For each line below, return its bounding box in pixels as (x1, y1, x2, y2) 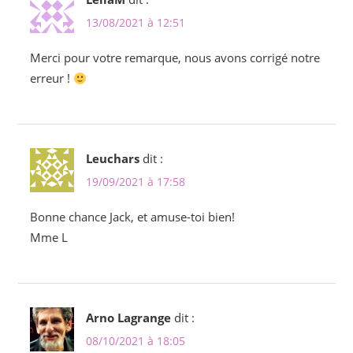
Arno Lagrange (85, 310, 171, 326)
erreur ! (29, 70, 73, 87)
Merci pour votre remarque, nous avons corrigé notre (29, 50, 320, 66)
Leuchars (85, 150, 139, 167)
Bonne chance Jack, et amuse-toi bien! (29, 209, 235, 225)
